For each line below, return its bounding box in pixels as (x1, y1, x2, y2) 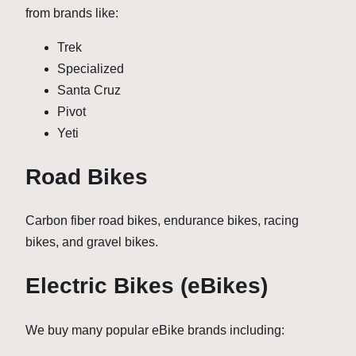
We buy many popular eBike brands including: (25, 323, 284, 337)
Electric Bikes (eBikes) (25, 273, 268, 299)
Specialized (57, 61, 124, 75)
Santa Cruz (57, 83, 121, 97)
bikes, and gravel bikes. (25, 235, 158, 250)
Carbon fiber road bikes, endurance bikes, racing (25, 214, 299, 228)
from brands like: (25, 6, 118, 20)
